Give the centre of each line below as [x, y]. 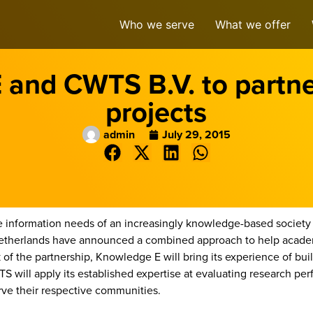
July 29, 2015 [196, 134]
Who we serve [157, 24]
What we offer [253, 24]
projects [156, 112]
